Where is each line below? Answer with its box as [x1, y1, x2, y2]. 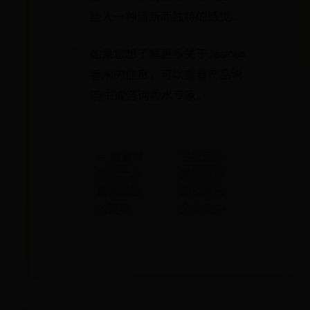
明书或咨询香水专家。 [90, 86, 208, 104]
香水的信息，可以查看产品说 [90, 65, 244, 83]
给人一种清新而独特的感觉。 [89, 7, 243, 25]
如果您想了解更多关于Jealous [89, 44, 247, 62]
